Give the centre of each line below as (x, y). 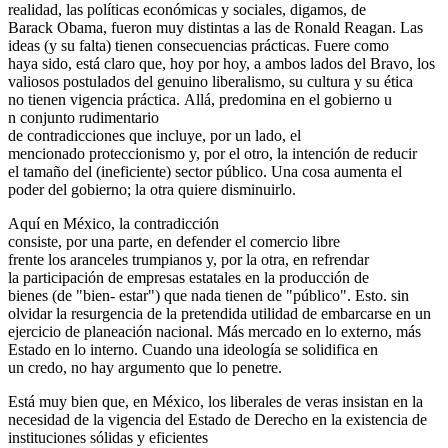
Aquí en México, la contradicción (113, 224)
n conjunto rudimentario (83, 118)
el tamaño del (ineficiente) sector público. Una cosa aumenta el (205, 172)
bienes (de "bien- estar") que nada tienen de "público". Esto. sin (208, 296)
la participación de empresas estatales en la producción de (188, 278)
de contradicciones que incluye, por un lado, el (154, 136)
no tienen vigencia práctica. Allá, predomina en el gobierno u (200, 100)
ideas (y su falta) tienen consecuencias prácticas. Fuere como (198, 46)
